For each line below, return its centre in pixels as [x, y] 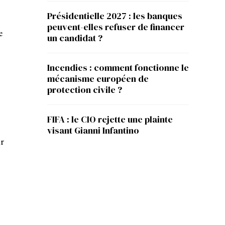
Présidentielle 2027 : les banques [115, 16]
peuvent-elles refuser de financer [116, 27]
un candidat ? [75, 38]
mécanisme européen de [98, 79]
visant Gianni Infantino [93, 130]
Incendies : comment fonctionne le [118, 68]
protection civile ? [86, 90]
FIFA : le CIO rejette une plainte [110, 119]
